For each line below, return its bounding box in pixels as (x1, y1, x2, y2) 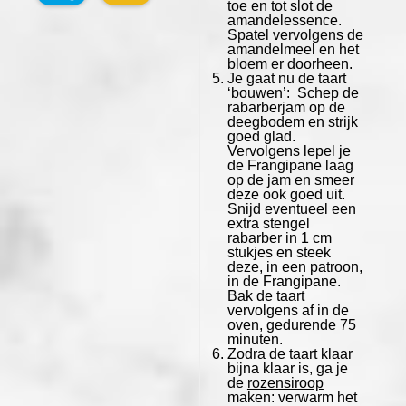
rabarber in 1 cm (227, 229, 332, 246)
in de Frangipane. (227, 273, 341, 289)
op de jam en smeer (227, 171, 354, 188)
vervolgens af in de (227, 302, 349, 318)
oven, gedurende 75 (227, 316, 356, 333)
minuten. (227, 331, 283, 347)
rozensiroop (246, 374, 324, 391)
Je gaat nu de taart (227, 70, 346, 86)
